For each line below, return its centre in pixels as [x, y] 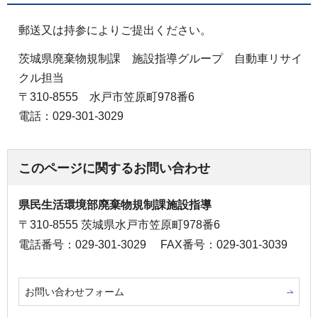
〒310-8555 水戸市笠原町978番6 [106, 97]
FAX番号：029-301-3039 [224, 245]
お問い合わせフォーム [75, 292]
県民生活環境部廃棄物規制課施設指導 [115, 205]
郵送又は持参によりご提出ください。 [109, 31]
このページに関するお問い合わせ [114, 169]
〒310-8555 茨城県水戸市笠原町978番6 [119, 225]
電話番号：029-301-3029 [82, 245]
